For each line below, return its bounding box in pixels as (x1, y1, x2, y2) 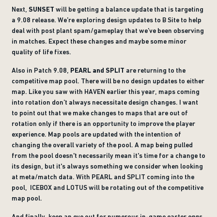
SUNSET (29, 5, 54, 13)
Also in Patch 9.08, (12, 66, 70, 74)
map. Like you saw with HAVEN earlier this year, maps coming (12, 88, 200, 95)
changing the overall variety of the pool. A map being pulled (12, 141, 193, 149)
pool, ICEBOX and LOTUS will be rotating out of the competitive (12, 184, 203, 191)
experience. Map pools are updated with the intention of (12, 130, 181, 138)
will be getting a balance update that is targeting (54, 5, 203, 13)
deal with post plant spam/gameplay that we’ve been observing (12, 27, 204, 34)
